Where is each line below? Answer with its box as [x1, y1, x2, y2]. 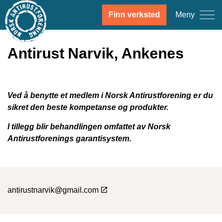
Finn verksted [109, 10, 160, 19]
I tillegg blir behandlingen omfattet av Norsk [7, 122, 171, 131]
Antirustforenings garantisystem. [7, 134, 132, 143]
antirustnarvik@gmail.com [7, 186, 99, 194]
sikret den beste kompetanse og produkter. [7, 103, 169, 111]
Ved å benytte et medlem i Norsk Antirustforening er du [7, 91, 213, 100]
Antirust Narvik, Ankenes [7, 45, 184, 61]
